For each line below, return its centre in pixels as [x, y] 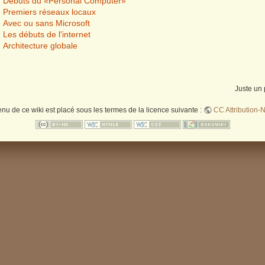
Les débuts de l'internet [47, 34]
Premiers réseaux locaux [49, 12]
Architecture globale [40, 45]
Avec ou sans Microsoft [46, 23]
